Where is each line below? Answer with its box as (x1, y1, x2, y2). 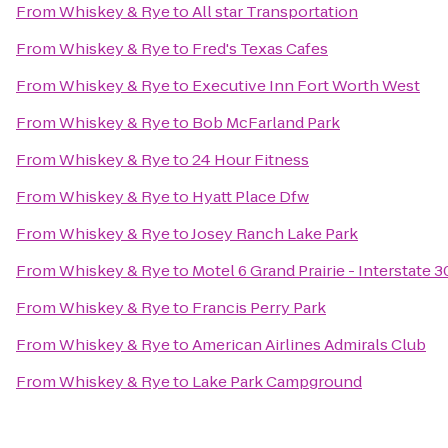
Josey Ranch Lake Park (191, 223, 358, 244)
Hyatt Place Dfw (192, 186, 309, 207)
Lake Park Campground (192, 371, 362, 392)
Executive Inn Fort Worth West (192, 75, 420, 96)
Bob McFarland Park (192, 112, 340, 133)
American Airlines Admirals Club (192, 334, 426, 355)
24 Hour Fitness (192, 149, 309, 170)
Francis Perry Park (192, 297, 326, 318)
